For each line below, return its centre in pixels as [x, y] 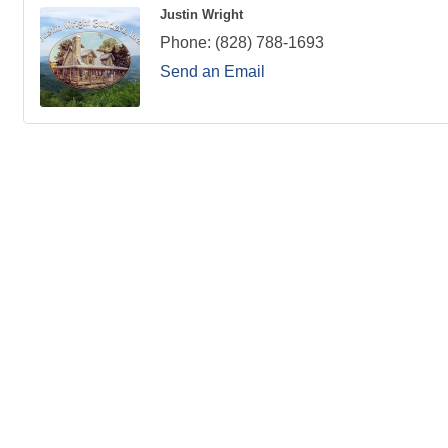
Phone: [185, 42]
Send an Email [212, 71]
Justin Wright [201, 14]
